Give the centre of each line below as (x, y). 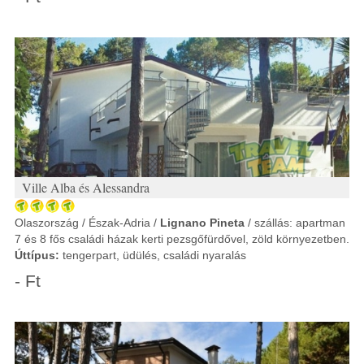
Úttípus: (37, 255)
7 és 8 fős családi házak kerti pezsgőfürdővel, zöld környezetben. (182, 239)
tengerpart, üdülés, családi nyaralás (153, 255)
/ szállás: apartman (295, 223)
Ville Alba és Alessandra (86, 187)
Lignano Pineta (202, 223)
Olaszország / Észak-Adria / (87, 223)
